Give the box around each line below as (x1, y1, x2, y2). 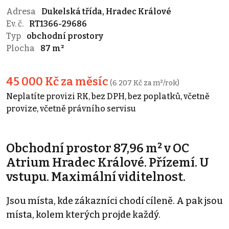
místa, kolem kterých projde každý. (6, 209, 161, 221)
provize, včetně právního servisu (6, 104, 136, 114)
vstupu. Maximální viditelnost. (6, 170, 186, 185)
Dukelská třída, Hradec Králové (41, 7, 171, 17)
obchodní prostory (27, 31, 103, 41)
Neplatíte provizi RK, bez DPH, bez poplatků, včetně (6, 91, 210, 102)
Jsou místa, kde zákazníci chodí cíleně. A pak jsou (6, 195, 223, 207)
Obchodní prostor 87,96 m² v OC (6, 141, 189, 156)
